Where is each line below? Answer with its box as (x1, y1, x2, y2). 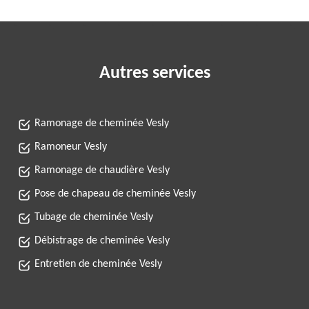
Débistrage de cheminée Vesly (34, 235, 170, 246)
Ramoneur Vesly (34, 141, 107, 152)
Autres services (99, 64, 210, 83)
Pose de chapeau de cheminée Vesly (34, 188, 196, 199)
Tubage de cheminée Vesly (34, 212, 153, 223)
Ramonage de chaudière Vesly (34, 165, 170, 176)
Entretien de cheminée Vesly (34, 259, 162, 270)
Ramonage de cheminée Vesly (34, 118, 169, 129)
